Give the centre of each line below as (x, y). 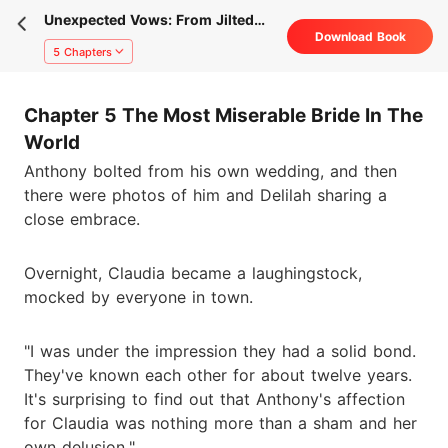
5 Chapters (82, 51)
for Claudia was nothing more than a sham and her (220, 422)
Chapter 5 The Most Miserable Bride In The (223, 115)
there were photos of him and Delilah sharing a (205, 194)
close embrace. (82, 218)
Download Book (360, 37)
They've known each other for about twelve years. (218, 374)
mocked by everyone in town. (138, 296)
